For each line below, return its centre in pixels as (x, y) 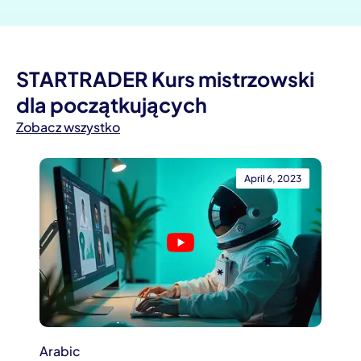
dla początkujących (112, 104)
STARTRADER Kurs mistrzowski (165, 79)
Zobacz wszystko (68, 127)
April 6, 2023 (273, 178)
